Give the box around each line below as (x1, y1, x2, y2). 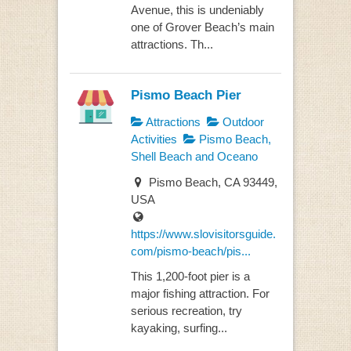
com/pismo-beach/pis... (130, 244, 251, 258)
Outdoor (219, 115, 264, 129)
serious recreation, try (130, 304, 242, 318)
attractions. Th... (130, 37, 213, 51)
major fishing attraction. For (130, 287, 270, 301)
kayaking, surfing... (130, 321, 227, 335)
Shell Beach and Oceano (130, 150, 258, 164)
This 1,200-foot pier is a (130, 270, 250, 284)
